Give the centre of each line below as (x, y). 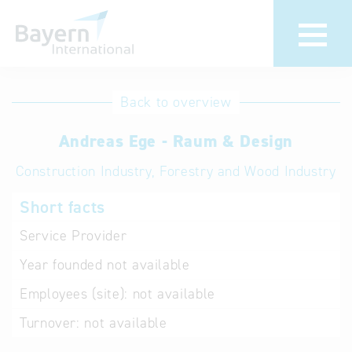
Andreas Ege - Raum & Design (176, 141)
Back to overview (176, 102)
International (74, 101)
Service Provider (73, 236)
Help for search (258, 137)
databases (64, 122)
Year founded (61, 265)
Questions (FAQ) (260, 233)
